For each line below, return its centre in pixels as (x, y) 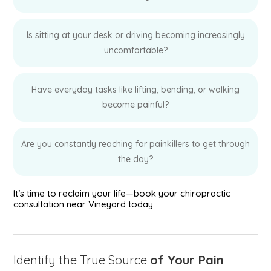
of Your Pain (187, 260)
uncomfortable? (135, 50)
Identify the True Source (82, 260)
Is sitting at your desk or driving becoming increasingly (135, 35)
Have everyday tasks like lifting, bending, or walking (135, 90)
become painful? (135, 105)
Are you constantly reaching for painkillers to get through (135, 144)
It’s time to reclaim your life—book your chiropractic (122, 193)
